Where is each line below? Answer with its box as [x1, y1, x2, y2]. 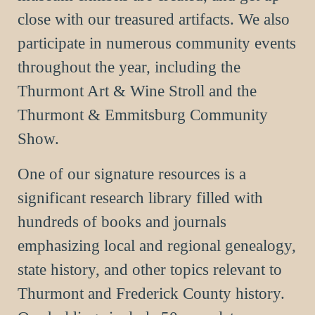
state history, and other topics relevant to [18, 260, 282, 278]
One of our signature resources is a [18, 165, 246, 183]
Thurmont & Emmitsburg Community [18, 105, 268, 124]
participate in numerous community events [18, 34, 296, 52]
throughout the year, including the [18, 58, 240, 76]
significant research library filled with [18, 188, 263, 207]
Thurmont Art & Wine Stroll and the [18, 82, 257, 100]
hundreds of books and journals [18, 212, 226, 231]
